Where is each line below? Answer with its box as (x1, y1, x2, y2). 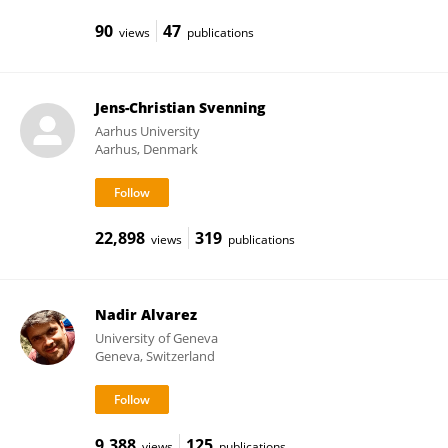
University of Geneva (94, 329, 218, 347)
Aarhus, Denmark (94, 140, 198, 158)
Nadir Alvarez (94, 305, 197, 324)
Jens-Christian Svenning (94, 98, 265, 117)
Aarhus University (94, 122, 200, 140)
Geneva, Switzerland (94, 347, 215, 365)
